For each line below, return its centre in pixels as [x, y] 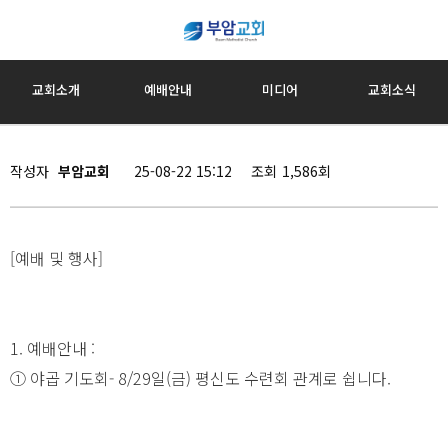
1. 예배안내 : [52, 348]
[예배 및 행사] [56, 258]
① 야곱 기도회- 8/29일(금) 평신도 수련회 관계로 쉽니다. [200, 378]
